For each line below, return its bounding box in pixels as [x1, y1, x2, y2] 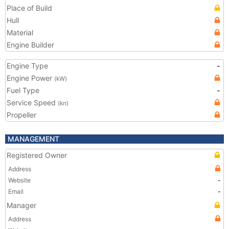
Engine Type [7, 61, 48, 70]
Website [8, 176, 31, 184]
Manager [7, 201, 36, 210]
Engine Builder [7, 40, 54, 49]
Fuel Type [7, 86, 39, 95]
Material [7, 28, 33, 37]
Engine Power [7, 74, 54, 82]
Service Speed [7, 98, 58, 107]
